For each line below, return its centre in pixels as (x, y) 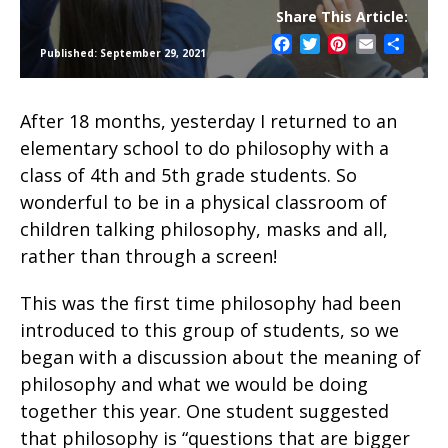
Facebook (328, 44)
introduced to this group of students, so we (209, 330)
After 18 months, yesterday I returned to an (208, 121)
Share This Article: (342, 17)
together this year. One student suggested (204, 411)
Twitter (347, 44)
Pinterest (382, 44)
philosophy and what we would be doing (194, 384)
